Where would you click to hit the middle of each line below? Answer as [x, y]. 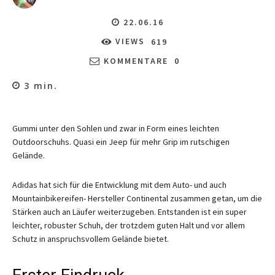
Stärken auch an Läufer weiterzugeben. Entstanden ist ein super [130, 211]
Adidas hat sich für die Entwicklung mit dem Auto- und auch [119, 184]
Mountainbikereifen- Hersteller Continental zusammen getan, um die [137, 198]
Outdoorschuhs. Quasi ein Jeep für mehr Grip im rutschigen [121, 141]
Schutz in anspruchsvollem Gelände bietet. [91, 238]
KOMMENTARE [136, 60]
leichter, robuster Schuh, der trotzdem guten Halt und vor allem [129, 225]
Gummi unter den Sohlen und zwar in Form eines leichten [116, 128]
